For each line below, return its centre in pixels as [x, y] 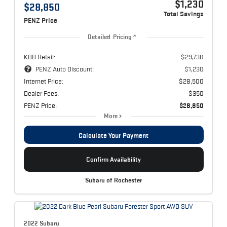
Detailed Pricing [110, 37]
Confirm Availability [113, 159]
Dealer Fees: [41, 93]
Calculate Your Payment [113, 135]
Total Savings [183, 14]
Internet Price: [43, 81]
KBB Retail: [39, 56]
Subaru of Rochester [113, 180]
